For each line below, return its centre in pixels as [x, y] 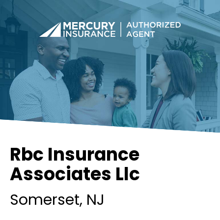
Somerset [45, 200]
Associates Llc [75, 174]
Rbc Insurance [75, 154]
